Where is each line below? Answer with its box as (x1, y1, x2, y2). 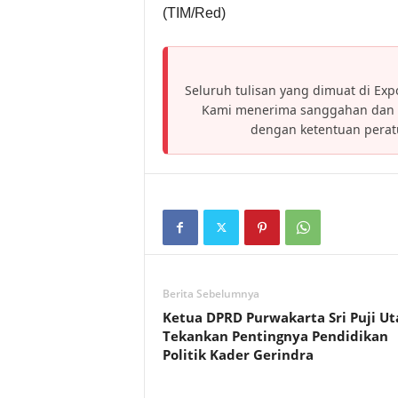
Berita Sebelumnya (162, 286, 259, 301)
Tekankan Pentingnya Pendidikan (162, 327, 388, 345)
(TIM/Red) (162, 5, 226, 20)
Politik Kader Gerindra (162, 346, 314, 363)
